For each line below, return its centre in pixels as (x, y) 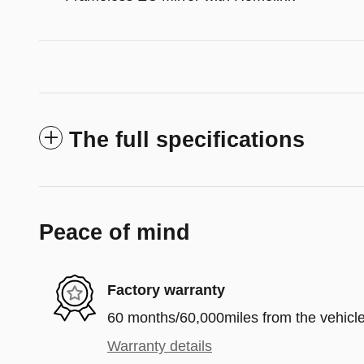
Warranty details (160, 347)
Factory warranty (166, 290)
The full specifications (187, 140)
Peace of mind (115, 233)
